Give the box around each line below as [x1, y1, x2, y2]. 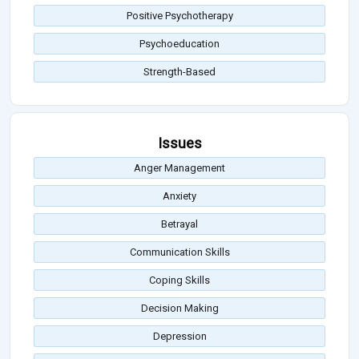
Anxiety [163, 190, 196, 203]
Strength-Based [143, 66, 216, 79]
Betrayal [161, 218, 198, 231]
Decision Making [140, 302, 219, 315]
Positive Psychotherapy [126, 10, 233, 22]
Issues [157, 135, 202, 152]
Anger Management [134, 162, 225, 175]
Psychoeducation [139, 38, 220, 50]
